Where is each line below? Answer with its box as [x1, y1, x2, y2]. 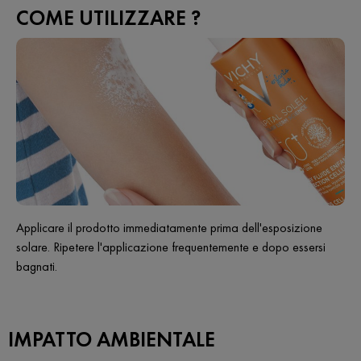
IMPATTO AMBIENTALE [8, 325, 215, 353]
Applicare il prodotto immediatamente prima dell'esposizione [16, 218, 322, 236]
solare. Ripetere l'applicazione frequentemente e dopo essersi [16, 238, 326, 255]
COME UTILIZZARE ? [16, 3, 201, 31]
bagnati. [16, 257, 57, 275]
